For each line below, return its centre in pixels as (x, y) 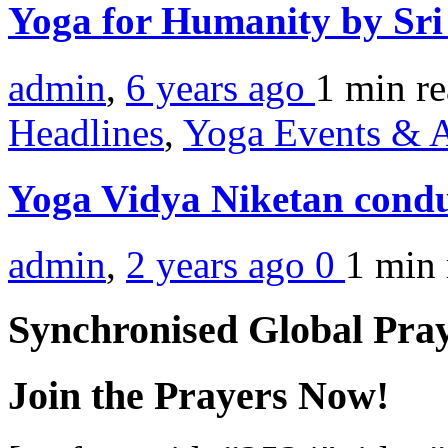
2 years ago (220, 265)
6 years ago (220, 87)
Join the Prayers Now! (198, 395)
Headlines (86, 132)
